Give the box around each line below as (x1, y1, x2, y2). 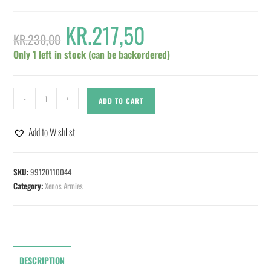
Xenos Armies (45, 180, 83, 192)
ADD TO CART (99, 96, 144, 106)
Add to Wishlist (28, 125, 76, 139)
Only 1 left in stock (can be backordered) (13, 47, 171, 62)
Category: (13, 180, 45, 192)
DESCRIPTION (19, 254, 65, 267)
